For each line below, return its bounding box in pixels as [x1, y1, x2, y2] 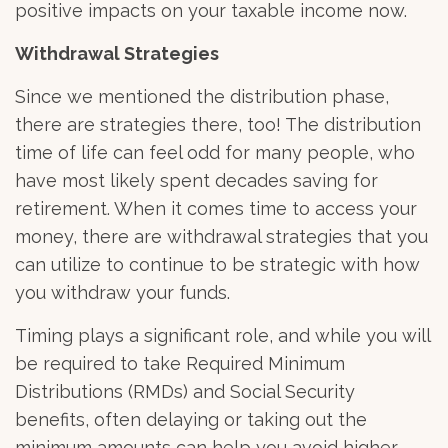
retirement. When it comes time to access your [15, 198, 417, 219]
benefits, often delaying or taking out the [15, 409, 367, 430]
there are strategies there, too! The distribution [15, 114, 421, 135]
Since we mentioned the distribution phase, [15, 86, 389, 107]
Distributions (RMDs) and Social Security [15, 381, 355, 402]
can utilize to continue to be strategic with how [15, 254, 420, 275]
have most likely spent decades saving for [15, 170, 378, 191]
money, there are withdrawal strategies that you [15, 226, 428, 247]
